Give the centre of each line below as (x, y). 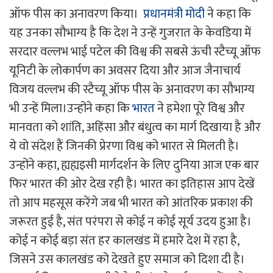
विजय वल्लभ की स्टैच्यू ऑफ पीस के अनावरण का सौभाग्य (132, 89)
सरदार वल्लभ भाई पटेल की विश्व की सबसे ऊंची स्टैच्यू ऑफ (135, 51)
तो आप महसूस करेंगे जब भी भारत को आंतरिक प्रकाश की (131, 203)
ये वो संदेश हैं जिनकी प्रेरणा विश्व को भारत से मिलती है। (124, 146)
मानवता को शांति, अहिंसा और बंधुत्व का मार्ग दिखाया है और (135, 127)
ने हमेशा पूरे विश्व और (200, 108)
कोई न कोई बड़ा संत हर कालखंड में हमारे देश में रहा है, (124, 240)
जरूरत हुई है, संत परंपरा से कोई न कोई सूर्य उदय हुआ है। (130, 222)
